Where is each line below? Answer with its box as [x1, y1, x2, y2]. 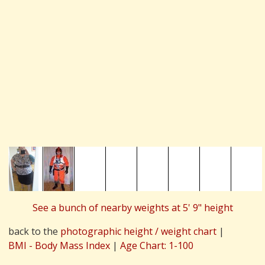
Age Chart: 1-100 [119, 238, 193, 252]
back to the [8, 224, 60, 238]
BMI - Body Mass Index [8, 238, 110, 252]
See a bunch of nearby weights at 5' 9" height [32, 201, 233, 214]
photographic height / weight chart [60, 224, 216, 238]
